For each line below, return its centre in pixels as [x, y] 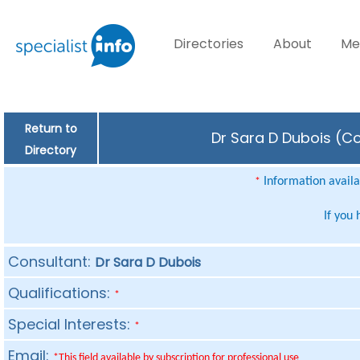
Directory [51, 150]
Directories [209, 44]
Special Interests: [72, 324]
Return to [51, 129]
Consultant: [52, 262]
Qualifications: [61, 293]
